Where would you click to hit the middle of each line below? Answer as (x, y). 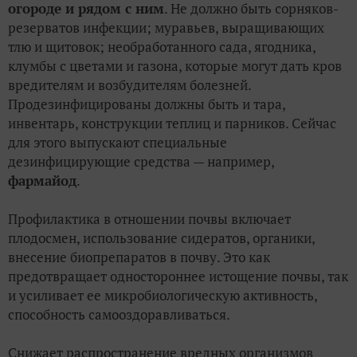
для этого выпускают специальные (118, 143)
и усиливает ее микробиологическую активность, (163, 296)
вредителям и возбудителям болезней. (129, 85)
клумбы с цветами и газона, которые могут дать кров (175, 66)
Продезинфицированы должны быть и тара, (147, 104)
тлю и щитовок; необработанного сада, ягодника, (162, 47)
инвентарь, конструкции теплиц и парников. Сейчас (172, 124)
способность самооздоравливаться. (119, 315)
